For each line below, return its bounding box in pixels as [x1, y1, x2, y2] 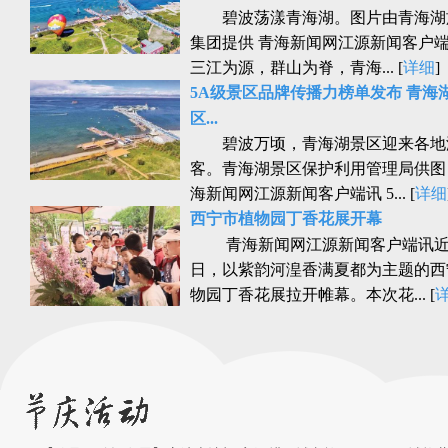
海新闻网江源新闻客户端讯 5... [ [190, 185, 415, 202]
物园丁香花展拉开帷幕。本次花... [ [190, 286, 435, 303]
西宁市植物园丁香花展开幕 [190, 210, 382, 227]
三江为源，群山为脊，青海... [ [190, 59, 403, 76]
